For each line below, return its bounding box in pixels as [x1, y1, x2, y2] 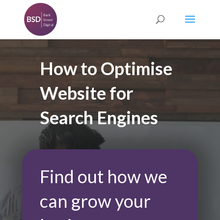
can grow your [39, 190, 151, 212]
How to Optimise [39, 57, 172, 79]
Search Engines [39, 106, 158, 128]
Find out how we [39, 165, 167, 187]
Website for [39, 82, 133, 104]
